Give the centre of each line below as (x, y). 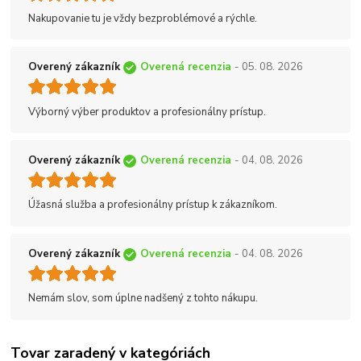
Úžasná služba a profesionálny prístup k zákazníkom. (153, 205)
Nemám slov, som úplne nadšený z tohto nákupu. (143, 299)
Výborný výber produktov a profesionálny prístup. (147, 112)
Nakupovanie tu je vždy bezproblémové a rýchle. (143, 18)
